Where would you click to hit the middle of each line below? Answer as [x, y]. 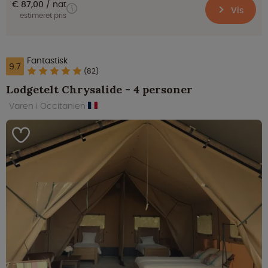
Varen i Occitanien [48, 106]
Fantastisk [47, 61]
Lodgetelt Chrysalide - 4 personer [99, 90]
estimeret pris [43, 16]
